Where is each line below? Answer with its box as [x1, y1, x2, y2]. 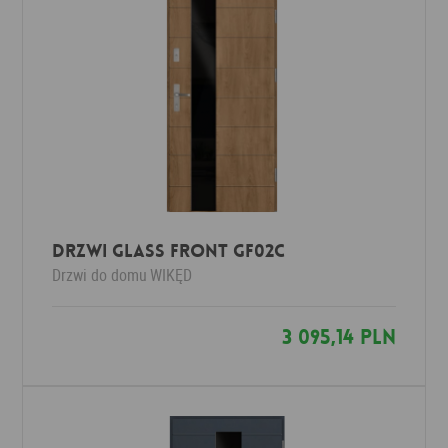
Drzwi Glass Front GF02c [52, 239, 286, 263]
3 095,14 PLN [281, 324, 396, 350]
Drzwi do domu [52, 264, 148, 286]
